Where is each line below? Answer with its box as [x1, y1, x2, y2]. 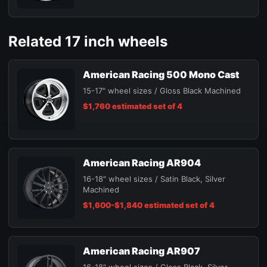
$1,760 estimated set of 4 [83, 101, 182, 111]
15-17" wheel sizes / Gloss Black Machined [83, 86, 241, 96]
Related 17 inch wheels [8, 33, 167, 51]
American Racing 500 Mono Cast [83, 69, 239, 81]
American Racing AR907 [83, 245, 200, 257]
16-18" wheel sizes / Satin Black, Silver [83, 174, 225, 184]
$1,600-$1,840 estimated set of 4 [83, 200, 215, 210]
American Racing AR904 [83, 157, 201, 169]
